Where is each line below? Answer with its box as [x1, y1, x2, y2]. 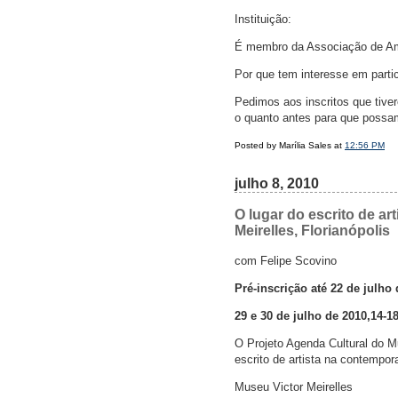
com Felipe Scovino [235, 254, 337, 268]
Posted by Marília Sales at [235, 140, 345, 151]
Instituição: [235, 12, 291, 27]
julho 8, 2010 [235, 176, 319, 192]
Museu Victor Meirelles [235, 380, 353, 394]
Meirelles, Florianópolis [235, 223, 390, 239]
